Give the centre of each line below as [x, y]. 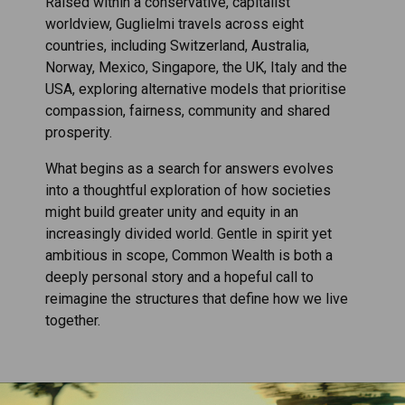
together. [73, 320]
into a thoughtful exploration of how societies [188, 190]
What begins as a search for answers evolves [189, 169]
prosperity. [79, 132]
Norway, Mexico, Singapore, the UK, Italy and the [196, 67]
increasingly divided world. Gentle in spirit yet [188, 234]
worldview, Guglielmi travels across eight [174, 24]
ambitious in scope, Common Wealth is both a [189, 255]
